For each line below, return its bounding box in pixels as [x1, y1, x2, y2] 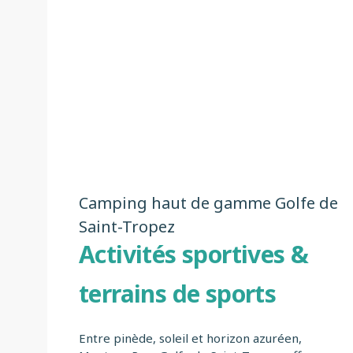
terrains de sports [79, 277, 277, 310]
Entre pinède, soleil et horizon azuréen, [79, 330, 302, 347]
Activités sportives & [79, 238, 309, 271]
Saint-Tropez [79, 216, 175, 238]
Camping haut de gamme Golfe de [79, 192, 338, 214]
